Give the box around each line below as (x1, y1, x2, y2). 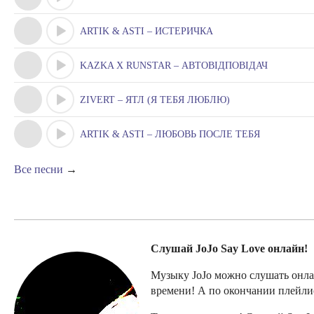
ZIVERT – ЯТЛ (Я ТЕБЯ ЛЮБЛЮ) (80, 95, 230, 105)
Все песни (14, 163, 63, 175)
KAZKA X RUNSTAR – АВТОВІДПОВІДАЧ (80, 60, 268, 71)
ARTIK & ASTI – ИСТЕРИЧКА (80, 26, 213, 36)
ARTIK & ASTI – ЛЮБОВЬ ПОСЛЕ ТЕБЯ (80, 129, 260, 139)
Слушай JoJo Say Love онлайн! (151, 243, 308, 254)
